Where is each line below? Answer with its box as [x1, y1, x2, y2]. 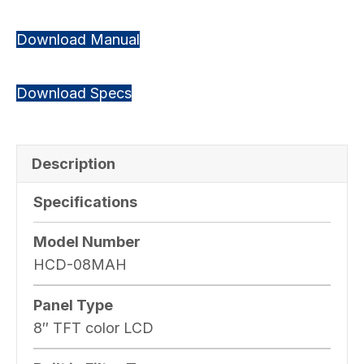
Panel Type [33, 296, 113, 314]
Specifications [33, 193, 137, 210]
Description [32, 154, 115, 172]
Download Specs [16, 84, 132, 102]
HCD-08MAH [33, 255, 127, 273]
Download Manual [16, 30, 140, 48]
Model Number [33, 232, 141, 250]
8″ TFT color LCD [33, 318, 154, 336]
